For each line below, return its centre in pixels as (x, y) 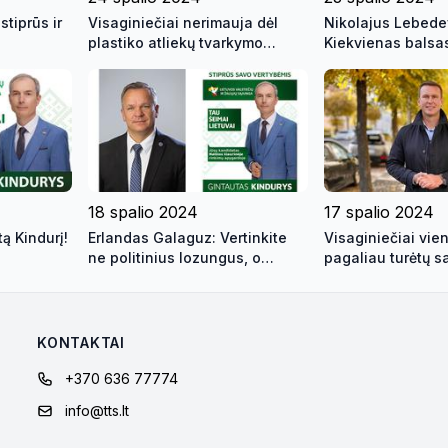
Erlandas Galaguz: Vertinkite (187, 238)
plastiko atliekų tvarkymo (175, 42)
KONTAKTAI (81, 343)
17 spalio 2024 (379, 212)
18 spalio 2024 (143, 212)
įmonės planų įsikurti (160, 62)
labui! (107, 298)
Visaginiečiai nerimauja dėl (183, 22)
